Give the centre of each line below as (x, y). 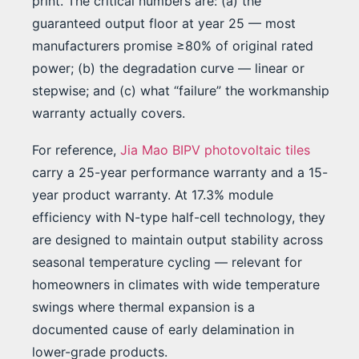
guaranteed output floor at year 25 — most (164, 24)
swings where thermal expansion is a (143, 307)
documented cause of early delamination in (163, 330)
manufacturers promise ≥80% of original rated (173, 46)
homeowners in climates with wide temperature (176, 285)
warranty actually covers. (109, 113)
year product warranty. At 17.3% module (153, 195)
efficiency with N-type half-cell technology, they (179, 218)
